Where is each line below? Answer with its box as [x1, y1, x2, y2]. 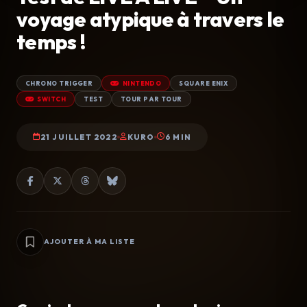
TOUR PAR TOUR [120, 95, 182, 103]
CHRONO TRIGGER [25, 79, 93, 87]
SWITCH [37, 95, 66, 103]
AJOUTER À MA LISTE [44, 237, 135, 247]
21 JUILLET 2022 [40, 132, 117, 142]
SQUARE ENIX [179, 79, 229, 87]
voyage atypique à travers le [16, 5, 284, 32]
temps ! [16, 28, 86, 55]
